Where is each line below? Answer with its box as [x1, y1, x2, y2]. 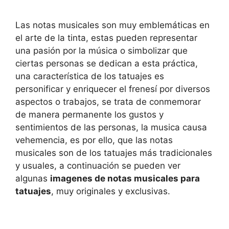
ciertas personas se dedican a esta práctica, [15, 58, 198, 69]
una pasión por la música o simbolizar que [15, 45, 188, 56]
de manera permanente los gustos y [15, 109, 164, 120]
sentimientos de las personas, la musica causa [15, 122, 207, 133]
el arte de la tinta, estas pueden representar [15, 33, 197, 43]
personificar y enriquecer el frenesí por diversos [15, 84, 210, 95]
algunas [15, 173, 50, 184]
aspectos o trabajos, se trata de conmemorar [15, 97, 201, 107]
